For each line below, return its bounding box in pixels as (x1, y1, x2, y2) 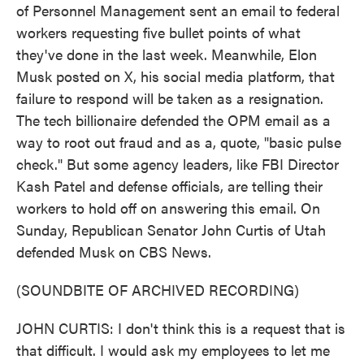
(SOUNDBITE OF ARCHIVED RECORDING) (16, 279, 299, 300)
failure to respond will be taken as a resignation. (16, 88, 323, 108)
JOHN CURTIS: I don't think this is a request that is (16, 318, 345, 338)
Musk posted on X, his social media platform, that (16, 66, 335, 86)
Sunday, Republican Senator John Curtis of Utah (16, 219, 326, 240)
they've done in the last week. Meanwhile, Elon (16, 44, 317, 64)
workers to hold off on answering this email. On (16, 197, 320, 218)
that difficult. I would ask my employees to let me (16, 340, 330, 360)
